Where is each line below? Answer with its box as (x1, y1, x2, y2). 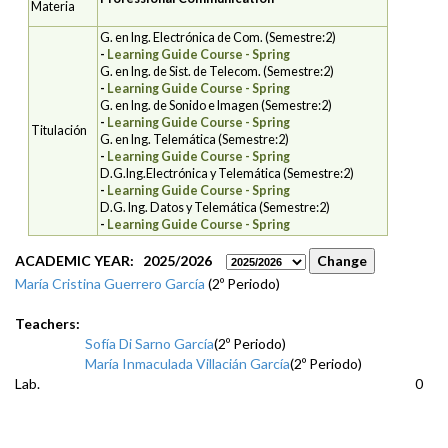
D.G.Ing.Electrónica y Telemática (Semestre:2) (100, 165, 355, 181)
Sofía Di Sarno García (85, 335, 214, 353)
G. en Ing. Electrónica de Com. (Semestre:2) (100, 29, 337, 45)
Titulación (31, 122, 88, 138)
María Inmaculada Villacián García (85, 355, 290, 373)
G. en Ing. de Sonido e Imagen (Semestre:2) (100, 97, 333, 113)
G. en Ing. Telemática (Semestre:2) (100, 131, 290, 147)
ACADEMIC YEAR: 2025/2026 (15, 252, 212, 270)
